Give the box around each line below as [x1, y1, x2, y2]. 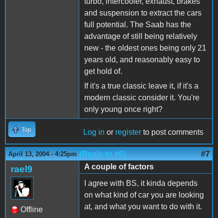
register [115, 127, 141, 136]
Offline [20, 205, 43, 214]
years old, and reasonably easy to [84, 55, 200, 64]
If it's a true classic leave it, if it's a [84, 81, 199, 90]
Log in [83, 127, 105, 136]
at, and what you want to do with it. [84, 202, 202, 211]
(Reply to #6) [79, 149, 126, 158]
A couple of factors [84, 162, 154, 171]
